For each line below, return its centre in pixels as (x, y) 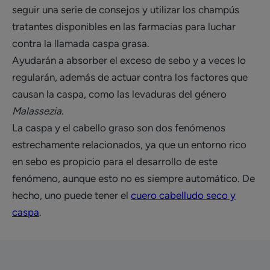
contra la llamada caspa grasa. (81, 43)
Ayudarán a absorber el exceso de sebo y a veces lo (129, 60)
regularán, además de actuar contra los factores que (130, 77)
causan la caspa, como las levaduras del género (119, 94)
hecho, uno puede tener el (71, 195)
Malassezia (37, 111)
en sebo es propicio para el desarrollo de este (115, 162)
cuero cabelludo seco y (183, 195)
